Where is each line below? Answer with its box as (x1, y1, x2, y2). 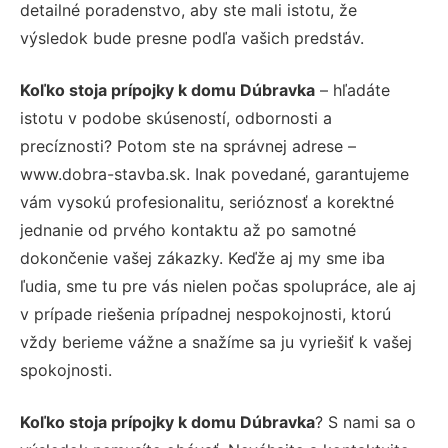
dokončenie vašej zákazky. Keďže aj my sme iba (20, 248, 385, 268)
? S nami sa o (315, 412, 416, 432)
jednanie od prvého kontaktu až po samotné (20, 220, 356, 240)
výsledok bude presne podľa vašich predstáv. (20, 28, 364, 48)
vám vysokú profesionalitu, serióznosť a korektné (20, 192, 394, 212)
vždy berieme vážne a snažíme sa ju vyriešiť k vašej (20, 332, 412, 352)
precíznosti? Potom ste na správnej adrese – (20, 136, 356, 156)
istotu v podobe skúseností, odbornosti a (20, 108, 332, 128)
